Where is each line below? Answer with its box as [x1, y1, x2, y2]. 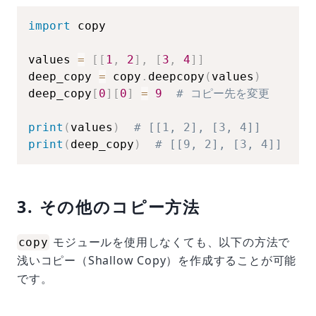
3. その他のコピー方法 [17, 195, 201, 218]
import [28, 19, 71, 32]
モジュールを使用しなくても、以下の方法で [49, 234, 291, 250]
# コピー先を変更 [176, 87, 269, 100]
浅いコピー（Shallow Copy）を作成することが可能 [17, 253, 297, 268]
